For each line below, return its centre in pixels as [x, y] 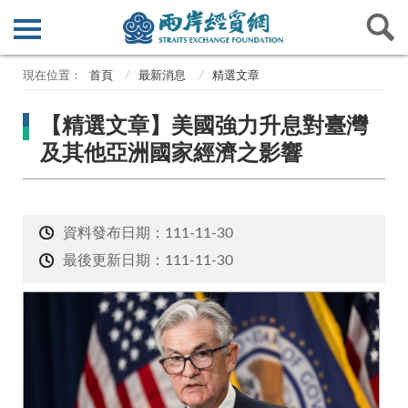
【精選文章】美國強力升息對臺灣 [204, 126]
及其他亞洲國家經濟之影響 [172, 153]
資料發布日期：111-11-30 [148, 234]
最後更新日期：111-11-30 [148, 261]
